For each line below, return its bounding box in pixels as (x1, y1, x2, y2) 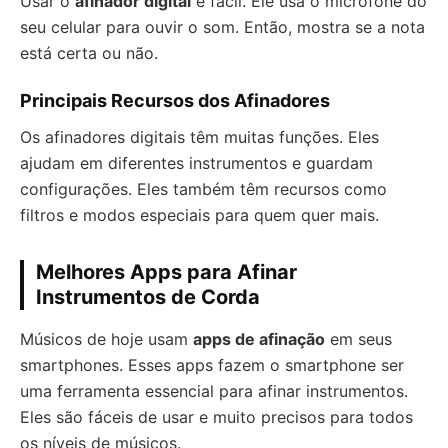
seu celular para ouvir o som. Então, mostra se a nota (20, 17, 425, 38)
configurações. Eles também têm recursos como (20, 179, 387, 200)
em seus (325, 329, 392, 350)
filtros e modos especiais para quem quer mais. (20, 205, 379, 226)
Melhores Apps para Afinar (36, 260, 297, 285)
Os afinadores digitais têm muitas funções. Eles (20, 127, 379, 148)
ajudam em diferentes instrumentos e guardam (20, 153, 373, 174)
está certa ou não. (20, 43, 158, 64)
